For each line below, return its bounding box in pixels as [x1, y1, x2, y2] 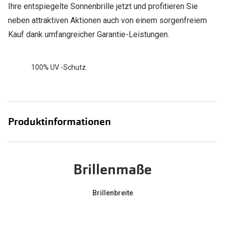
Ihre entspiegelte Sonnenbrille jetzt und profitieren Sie [8, 2, 198, 12]
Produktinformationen [8, 115, 111, 129]
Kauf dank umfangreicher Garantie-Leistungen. [8, 30, 169, 40]
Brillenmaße [73, 160, 152, 179]
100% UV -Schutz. [31, 63, 87, 71]
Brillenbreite [92, 189, 133, 197]
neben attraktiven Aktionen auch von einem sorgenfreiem [8, 16, 207, 26]
